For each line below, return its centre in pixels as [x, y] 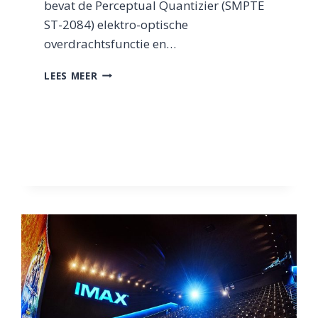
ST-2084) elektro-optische [116, 24]
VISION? [118, 116]
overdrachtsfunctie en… [110, 43]
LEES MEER [71, 75]
